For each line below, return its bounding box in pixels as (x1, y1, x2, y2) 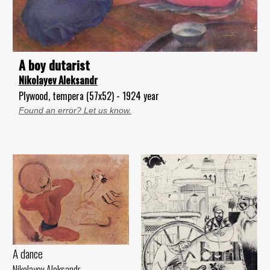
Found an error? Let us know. (19, 105, 131, 116)
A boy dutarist (19, 55, 90, 75)
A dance (13, 244, 43, 262)
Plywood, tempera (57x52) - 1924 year (19, 89, 159, 104)
